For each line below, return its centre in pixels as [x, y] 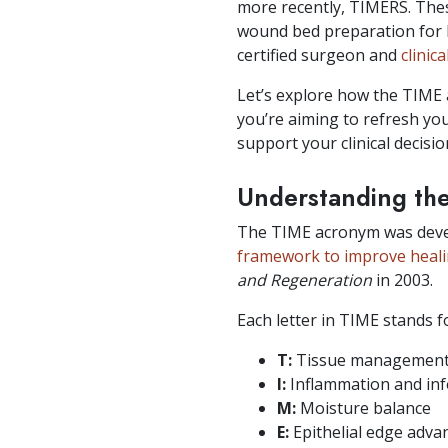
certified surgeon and [319, 55]
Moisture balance [363, 408]
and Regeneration [304, 280]
